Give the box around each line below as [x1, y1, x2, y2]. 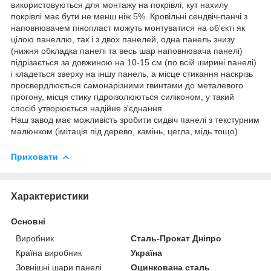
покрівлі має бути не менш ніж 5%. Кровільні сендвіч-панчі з [11, 11, 247, 21]
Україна [131, 247, 163, 258]
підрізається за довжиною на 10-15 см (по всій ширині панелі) [11, 57, 256, 67]
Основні [11, 216, 45, 226]
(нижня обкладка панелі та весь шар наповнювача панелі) [11, 45, 243, 56]
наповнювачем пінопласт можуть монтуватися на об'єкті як [11, 22, 245, 33]
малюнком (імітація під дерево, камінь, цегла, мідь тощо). [11, 126, 240, 136]
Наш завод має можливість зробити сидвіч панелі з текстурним [11, 114, 260, 125]
